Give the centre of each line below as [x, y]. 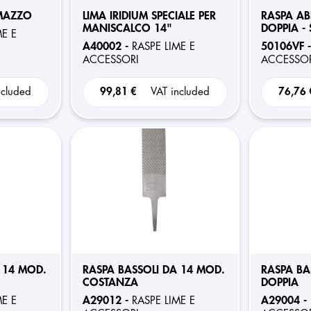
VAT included [180, 92]
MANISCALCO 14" [127, 28]
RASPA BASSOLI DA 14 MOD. [153, 270]
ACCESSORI [110, 60]
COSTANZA [110, 283]
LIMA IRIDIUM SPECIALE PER [149, 16]
